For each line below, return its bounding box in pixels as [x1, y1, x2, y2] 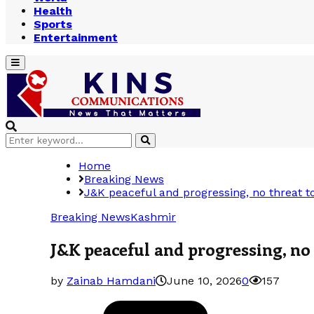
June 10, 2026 [167, 273, 242, 287]
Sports [34, 18, 72, 31]
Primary [11, 57, 45, 67]
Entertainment [34, 31, 118, 44]
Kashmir [130, 210, 176, 224]
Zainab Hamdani [67, 273, 156, 287]
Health [34, 4, 72, 18]
